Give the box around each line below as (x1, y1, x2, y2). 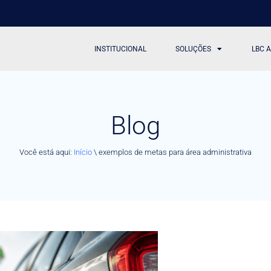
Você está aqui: (19, 147, 74, 157)
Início (74, 147, 92, 157)
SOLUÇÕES (175, 44, 212, 53)
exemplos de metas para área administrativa (99, 147, 252, 157)
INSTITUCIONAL (94, 44, 147, 53)
